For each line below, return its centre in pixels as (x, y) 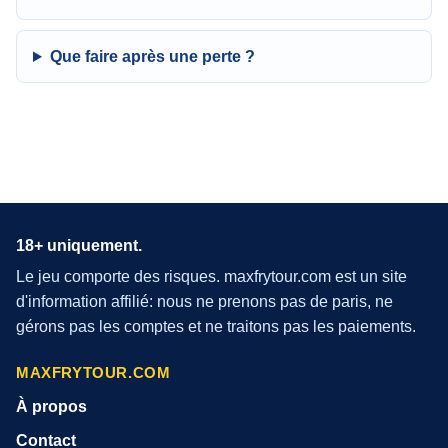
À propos (51, 406)
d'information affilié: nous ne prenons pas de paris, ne (204, 301)
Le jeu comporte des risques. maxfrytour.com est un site (211, 276)
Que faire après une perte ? (152, 56)
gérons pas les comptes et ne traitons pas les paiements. (216, 326)
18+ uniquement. (79, 245)
